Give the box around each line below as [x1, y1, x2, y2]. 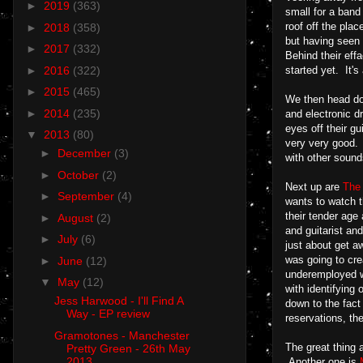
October [57, 168, 102, 181]
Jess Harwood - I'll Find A [53, 294, 183, 308]
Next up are [285, 181, 343, 193]
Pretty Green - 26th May [66, 341, 190, 355]
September [57, 190, 117, 203]
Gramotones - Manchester [53, 328, 190, 342]
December [57, 147, 114, 160]
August [57, 211, 96, 224]
